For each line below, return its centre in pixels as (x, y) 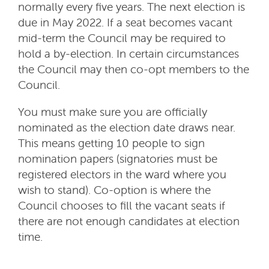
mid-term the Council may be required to (122, 38)
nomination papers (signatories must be (118, 159)
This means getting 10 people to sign (111, 143)
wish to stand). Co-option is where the (114, 190)
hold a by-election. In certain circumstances (128, 54)
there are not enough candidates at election (129, 221)
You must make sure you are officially (113, 112)
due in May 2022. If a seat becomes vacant (125, 23)
